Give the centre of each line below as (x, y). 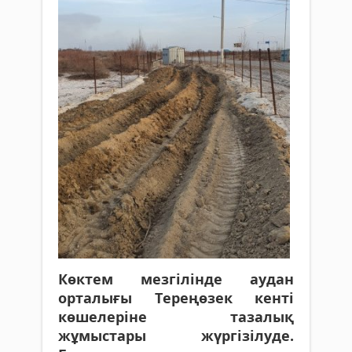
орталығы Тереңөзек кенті (176, 297)
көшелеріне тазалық (176, 316)
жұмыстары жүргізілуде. (176, 335)
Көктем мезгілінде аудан (176, 279)
